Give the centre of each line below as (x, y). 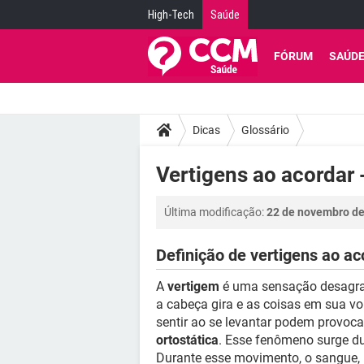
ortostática (187, 340)
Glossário (265, 130)
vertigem (193, 286)
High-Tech (171, 15)
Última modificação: (215, 212)
